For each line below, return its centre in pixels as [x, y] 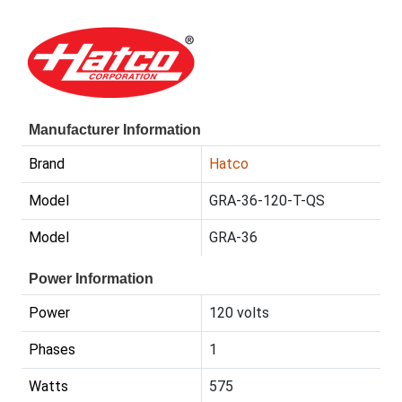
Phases [52, 349]
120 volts [239, 312]
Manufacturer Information [115, 129]
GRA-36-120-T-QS [267, 200]
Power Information [91, 278]
